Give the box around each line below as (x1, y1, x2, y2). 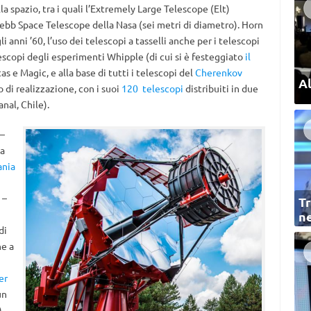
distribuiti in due (183, 82, 258, 94)
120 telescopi (121, 82, 183, 94)
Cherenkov (194, 66, 242, 78)
